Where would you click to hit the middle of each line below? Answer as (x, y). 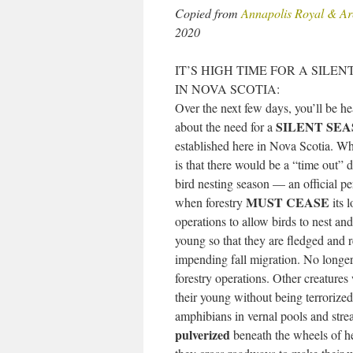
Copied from (208, 13)
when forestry (210, 202)
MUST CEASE (288, 202)
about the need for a (225, 126)
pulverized (203, 334)
